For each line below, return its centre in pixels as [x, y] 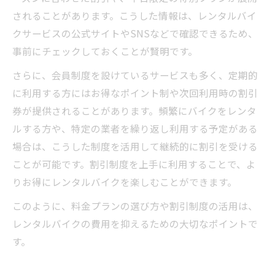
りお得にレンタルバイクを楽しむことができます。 [125, 182]
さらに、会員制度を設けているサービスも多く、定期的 [135, 75]
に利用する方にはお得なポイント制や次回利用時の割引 [135, 93]
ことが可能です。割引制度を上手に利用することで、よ [134, 164]
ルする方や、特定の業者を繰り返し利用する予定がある [135, 128]
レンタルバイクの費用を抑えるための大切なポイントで [135, 223]
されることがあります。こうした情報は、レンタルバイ [134, 15]
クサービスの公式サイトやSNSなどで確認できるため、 [135, 33]
